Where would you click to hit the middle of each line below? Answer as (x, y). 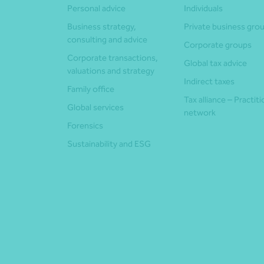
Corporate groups (218, 45)
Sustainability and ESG (109, 144)
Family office (91, 89)
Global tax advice (215, 63)
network (200, 113)
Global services (95, 108)
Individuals (203, 9)
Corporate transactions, (113, 58)
